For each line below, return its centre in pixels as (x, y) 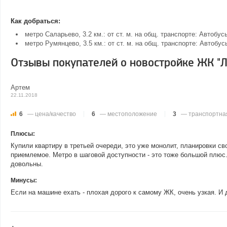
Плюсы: (23, 134)
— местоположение (128, 114)
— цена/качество (51, 114)
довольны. (27, 164)
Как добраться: (35, 21)
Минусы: (24, 180)
